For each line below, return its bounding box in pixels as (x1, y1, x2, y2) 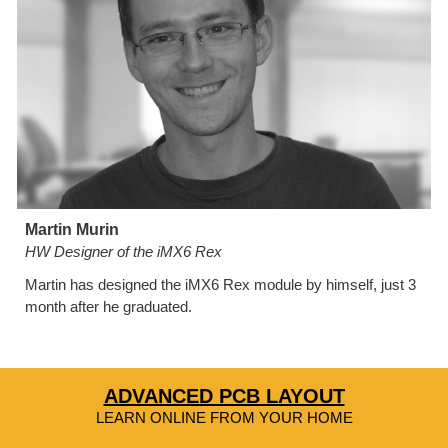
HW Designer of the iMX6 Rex (25, 243, 223, 261)
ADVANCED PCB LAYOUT (103, 385, 345, 407)
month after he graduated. (25, 298, 193, 316)
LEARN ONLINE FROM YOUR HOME (95, 410, 353, 426)
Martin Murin (25, 221, 120, 239)
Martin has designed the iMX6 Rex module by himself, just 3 (25, 276, 417, 294)
